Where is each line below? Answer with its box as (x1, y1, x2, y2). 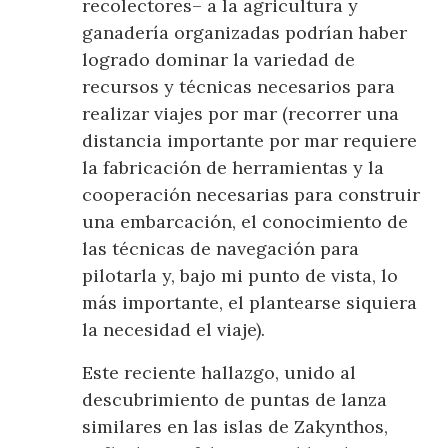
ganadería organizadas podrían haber (82, 21, 408, 45)
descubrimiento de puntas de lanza (82, 388, 388, 412)
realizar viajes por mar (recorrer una (82, 102, 400, 126)
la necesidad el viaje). (82, 318, 266, 342)
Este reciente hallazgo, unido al (82, 361, 357, 385)
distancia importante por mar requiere (82, 129, 418, 153)
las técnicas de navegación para (82, 237, 360, 261)
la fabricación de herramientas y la (82, 156, 385, 180)
